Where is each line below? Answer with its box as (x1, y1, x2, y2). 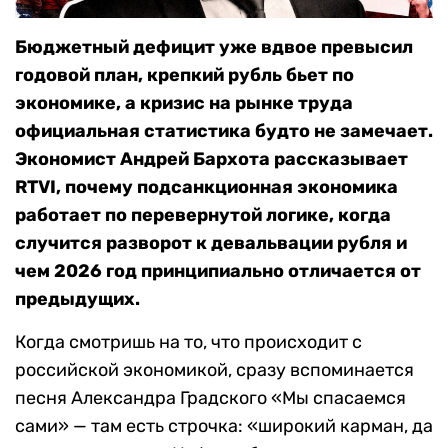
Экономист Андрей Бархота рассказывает (15, 148, 408, 171)
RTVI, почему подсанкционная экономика (15, 176, 398, 199)
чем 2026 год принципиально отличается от (15, 260, 421, 283)
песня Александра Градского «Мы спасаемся (15, 387, 406, 410)
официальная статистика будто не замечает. (15, 120, 433, 143)
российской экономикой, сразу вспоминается (15, 359, 414, 382)
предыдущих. (15, 288, 140, 311)
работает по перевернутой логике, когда (15, 204, 391, 227)
